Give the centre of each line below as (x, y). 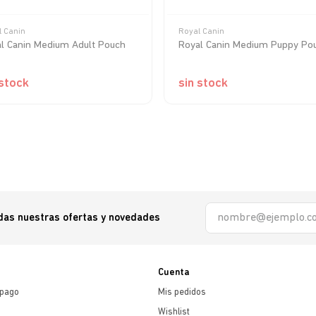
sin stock (203, 84)
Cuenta (174, 273)
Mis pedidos (182, 292)
